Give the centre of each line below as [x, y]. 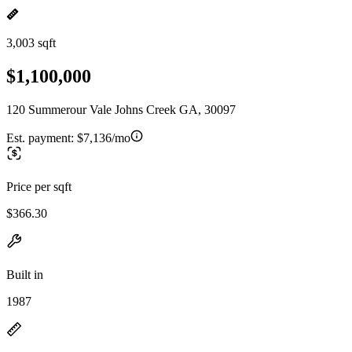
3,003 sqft [31, 43]
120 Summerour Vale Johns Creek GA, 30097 [121, 109]
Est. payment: [42, 137]
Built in [25, 274]
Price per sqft [39, 186]
